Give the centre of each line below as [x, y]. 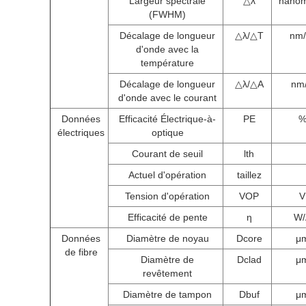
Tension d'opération [167, 196]
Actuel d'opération [167, 175]
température [167, 63]
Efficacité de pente [167, 217]
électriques [81, 133]
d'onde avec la [167, 49]
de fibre [81, 252]
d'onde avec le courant [167, 98]
